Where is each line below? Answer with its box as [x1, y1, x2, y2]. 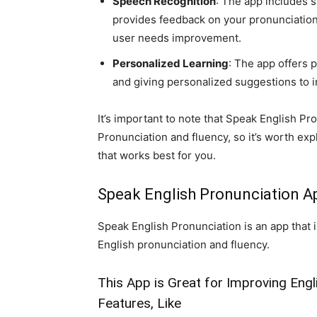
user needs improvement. [113, 31, 241, 45]
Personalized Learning [113, 57, 229, 70]
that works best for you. [98, 149, 216, 162]
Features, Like [98, 295, 181, 311]
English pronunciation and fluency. [98, 238, 270, 251]
